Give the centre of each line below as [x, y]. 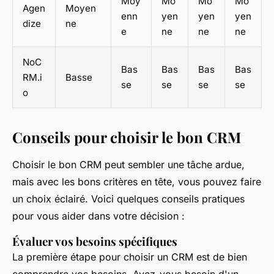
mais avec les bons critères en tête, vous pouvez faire [137, 181]
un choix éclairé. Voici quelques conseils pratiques [128, 198]
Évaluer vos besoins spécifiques [95, 241]
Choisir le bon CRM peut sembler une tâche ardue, [128, 164]
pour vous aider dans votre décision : [98, 216]
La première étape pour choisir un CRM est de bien [130, 257]
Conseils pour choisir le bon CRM [127, 137]
